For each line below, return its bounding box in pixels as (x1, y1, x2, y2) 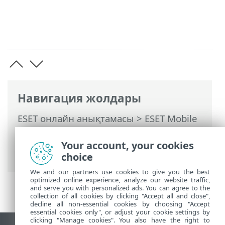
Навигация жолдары (18, 90, 141, 106)
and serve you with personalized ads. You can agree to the (30, 183, 210, 192)
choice (61, 150, 93, 164)
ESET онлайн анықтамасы (18, 111, 134, 125)
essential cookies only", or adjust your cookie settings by (30, 207, 210, 216)
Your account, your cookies (61, 139, 194, 152)
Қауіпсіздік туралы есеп (18, 149, 127, 162)
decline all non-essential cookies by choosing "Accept (30, 199, 210, 208)
